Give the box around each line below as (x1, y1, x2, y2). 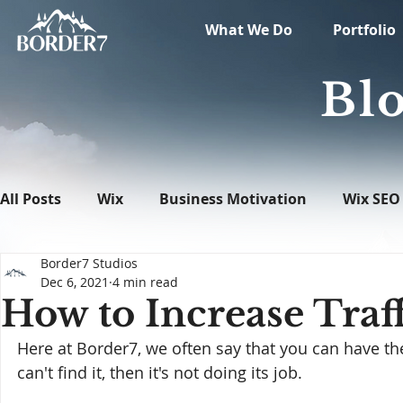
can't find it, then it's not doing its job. (17, 362, 302, 384)
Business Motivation (159, 189, 307, 210)
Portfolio (333, 20, 396, 40)
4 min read (112, 273, 178, 291)
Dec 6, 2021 (40, 273, 109, 291)
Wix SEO (343, 189, 400, 210)
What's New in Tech (112, 261, 251, 282)
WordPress (287, 261, 363, 282)
